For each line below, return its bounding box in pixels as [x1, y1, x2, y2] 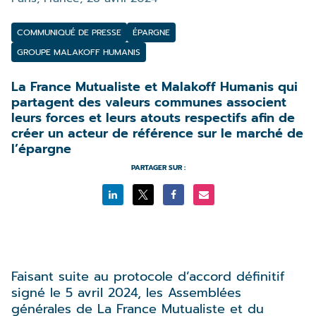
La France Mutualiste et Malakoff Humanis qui [11, 77, 298, 97]
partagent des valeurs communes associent [11, 92, 286, 112]
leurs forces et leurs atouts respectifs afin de [11, 108, 295, 128]
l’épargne [11, 139, 71, 159]
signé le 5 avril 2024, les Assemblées [11, 283, 241, 303]
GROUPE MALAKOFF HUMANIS [17, 46, 140, 59]
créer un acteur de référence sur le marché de [11, 123, 303, 143]
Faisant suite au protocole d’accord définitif [11, 267, 284, 286]
